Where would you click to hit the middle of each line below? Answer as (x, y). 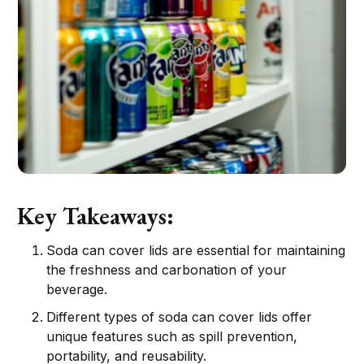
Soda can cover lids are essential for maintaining (196, 250)
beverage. (77, 289)
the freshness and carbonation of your (167, 269)
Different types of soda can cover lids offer (180, 316)
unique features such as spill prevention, (172, 336)
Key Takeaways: (96, 216)
